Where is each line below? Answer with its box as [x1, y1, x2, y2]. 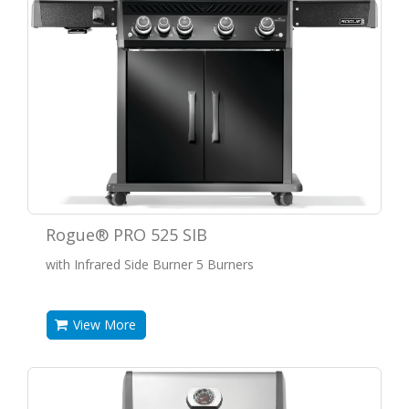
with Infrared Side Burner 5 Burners [46, 255, 254, 273]
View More [73, 315, 136, 333]
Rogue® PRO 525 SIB [46, 223, 207, 246]
